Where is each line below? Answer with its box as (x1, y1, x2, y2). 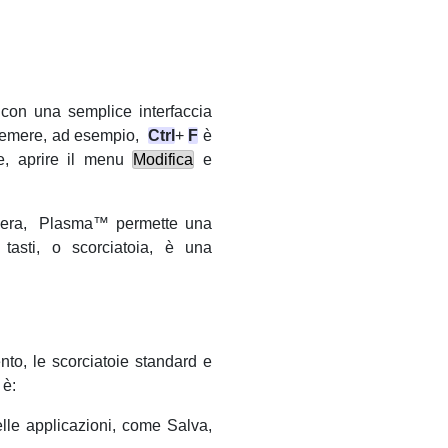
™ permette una (93, 215, 212, 233)
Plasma (39, 215, 93, 233)
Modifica (133, 151, 194, 169)
